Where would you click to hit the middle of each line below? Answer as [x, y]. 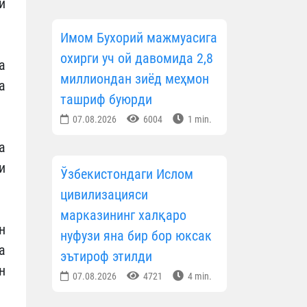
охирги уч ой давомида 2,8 [137, 59]
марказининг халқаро [123, 216]
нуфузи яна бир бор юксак [136, 236]
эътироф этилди [106, 257]
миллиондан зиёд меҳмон [135, 79]
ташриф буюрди [106, 100]
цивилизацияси [104, 195]
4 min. [199, 277]
